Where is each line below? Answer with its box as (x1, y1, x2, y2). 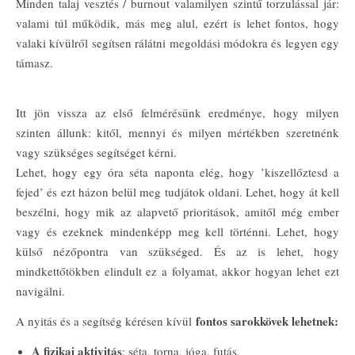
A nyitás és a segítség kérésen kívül (16, 313, 196, 329)
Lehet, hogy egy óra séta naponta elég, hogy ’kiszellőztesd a (16, 164, 339, 180)
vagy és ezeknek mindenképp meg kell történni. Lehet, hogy (16, 223, 339, 239)
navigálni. (16, 283, 65, 299)
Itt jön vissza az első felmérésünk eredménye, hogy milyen (16, 105, 339, 120)
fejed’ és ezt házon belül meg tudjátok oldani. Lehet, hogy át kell (16, 184, 339, 200)
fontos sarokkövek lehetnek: (196, 312, 338, 330)
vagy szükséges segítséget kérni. (16, 144, 177, 160)
